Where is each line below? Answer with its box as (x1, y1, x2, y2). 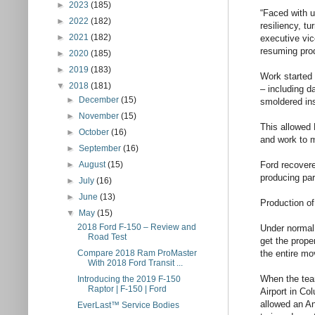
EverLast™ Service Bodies (77, 300, 179, 310)
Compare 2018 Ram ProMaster (77, 248, 197, 258)
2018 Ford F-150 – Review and (77, 222, 196, 232)
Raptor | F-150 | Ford (87, 284, 167, 294)
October (79, 127, 112, 137)
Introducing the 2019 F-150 (77, 274, 181, 284)
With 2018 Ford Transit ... (87, 258, 183, 268)
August (79, 160, 108, 169)
